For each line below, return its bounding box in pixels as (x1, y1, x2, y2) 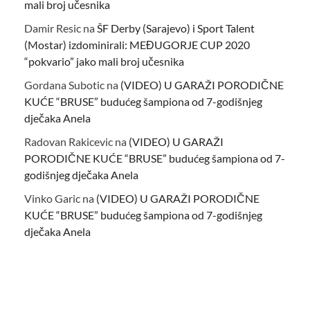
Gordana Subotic (24, 78, 104, 92)
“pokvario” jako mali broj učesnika (24, 55, 184, 69)
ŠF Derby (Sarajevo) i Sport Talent (97, 21, 255, 35)
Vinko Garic (24, 192, 80, 206)
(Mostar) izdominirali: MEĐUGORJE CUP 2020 (24, 38, 250, 52)
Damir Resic (24, 21, 81, 35)
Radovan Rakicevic (24, 135, 113, 149)
